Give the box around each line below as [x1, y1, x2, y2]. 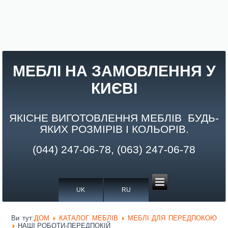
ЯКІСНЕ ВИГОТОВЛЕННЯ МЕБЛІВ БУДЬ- [9, 112, 219, 124]
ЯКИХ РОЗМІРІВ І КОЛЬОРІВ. [39, 123, 189, 135]
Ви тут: [11, 214, 34, 222]
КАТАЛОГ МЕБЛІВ [59, 214, 118, 222]
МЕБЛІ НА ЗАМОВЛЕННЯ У [12, 63, 216, 79]
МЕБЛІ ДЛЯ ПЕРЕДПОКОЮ [128, 214, 217, 222]
